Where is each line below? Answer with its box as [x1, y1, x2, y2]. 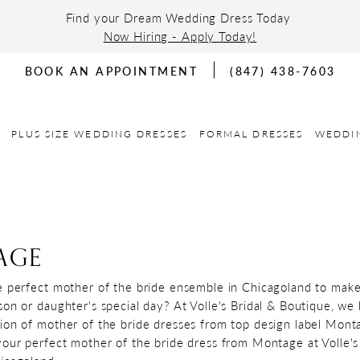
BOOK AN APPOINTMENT [24, 62, 198, 79]
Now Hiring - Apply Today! [103, 27, 257, 44]
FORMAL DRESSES [198, 126, 304, 141]
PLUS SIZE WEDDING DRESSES [11, 126, 187, 141]
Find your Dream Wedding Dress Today [65, 9, 295, 26]
